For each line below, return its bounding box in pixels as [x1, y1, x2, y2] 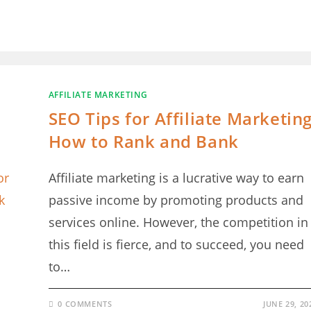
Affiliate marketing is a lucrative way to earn [48, 169, 304, 186]
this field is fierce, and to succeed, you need [48, 236, 304, 253]
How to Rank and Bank [48, 130, 239, 153]
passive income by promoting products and [48, 192, 303, 208]
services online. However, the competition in [48, 214, 308, 230]
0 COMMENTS [58, 299, 112, 309]
